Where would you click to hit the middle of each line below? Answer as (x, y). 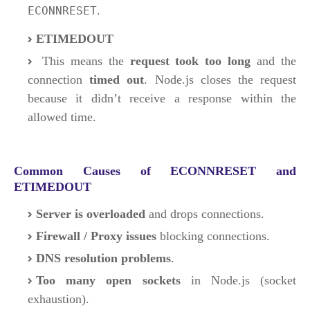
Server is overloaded (91, 214)
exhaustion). (58, 299)
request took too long (190, 61)
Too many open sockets (108, 280)
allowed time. (62, 117)
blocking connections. (213, 236)
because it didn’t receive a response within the (162, 98)
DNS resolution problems (103, 258)
